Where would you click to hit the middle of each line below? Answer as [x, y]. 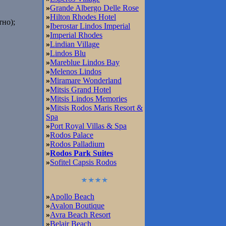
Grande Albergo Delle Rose [94, 8]
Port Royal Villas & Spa [88, 126]
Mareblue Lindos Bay [85, 62]
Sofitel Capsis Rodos [83, 162]
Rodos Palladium [77, 144]
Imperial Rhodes [76, 35]
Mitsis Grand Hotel [80, 90]
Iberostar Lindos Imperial [90, 26]
